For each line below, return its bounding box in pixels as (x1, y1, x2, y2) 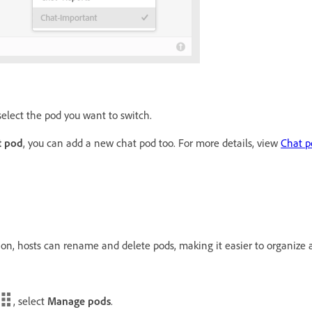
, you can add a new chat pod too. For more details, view (23, 135, 281, 150)
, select (10, 294, 47, 309)
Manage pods (47, 294, 111, 309)
